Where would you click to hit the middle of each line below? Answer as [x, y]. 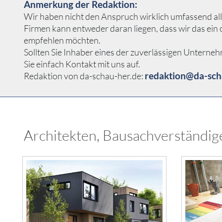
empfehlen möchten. [62, 40]
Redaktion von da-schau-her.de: [84, 76]
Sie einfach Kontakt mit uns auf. [82, 64]
